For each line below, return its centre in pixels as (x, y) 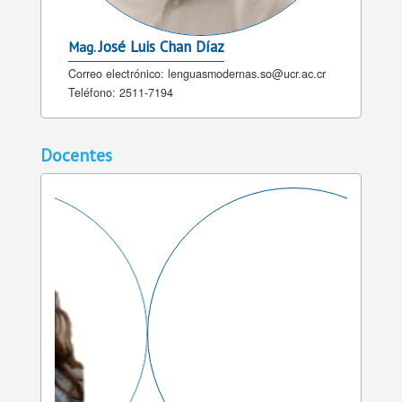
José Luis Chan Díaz (162, 47)
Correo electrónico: (118, 74)
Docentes (76, 155)
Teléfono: (94, 93)
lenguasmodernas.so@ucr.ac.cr (247, 74)
